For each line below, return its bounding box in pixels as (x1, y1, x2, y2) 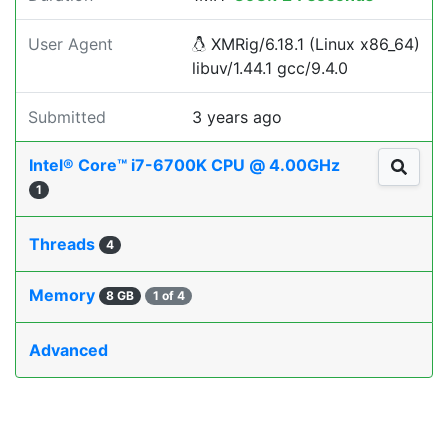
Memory (29, 285, 99, 305)
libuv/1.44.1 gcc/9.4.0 (192, 58, 348, 78)
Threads (29, 234, 99, 254)
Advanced (29, 340, 108, 360)
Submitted (28, 107, 106, 127)
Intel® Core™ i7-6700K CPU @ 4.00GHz (29, 155, 344, 175)
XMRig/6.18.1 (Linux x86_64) (206, 34, 420, 54)
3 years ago (192, 107, 282, 127)
